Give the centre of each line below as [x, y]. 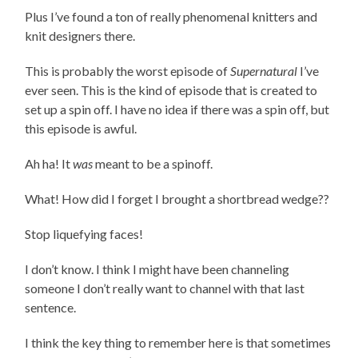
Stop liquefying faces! [84, 233]
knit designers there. [80, 35]
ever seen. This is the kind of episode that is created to [171, 89]
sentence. [51, 307]
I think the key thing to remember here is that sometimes [178, 342]
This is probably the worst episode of [128, 70]
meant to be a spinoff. [153, 163]
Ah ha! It [49, 163]
